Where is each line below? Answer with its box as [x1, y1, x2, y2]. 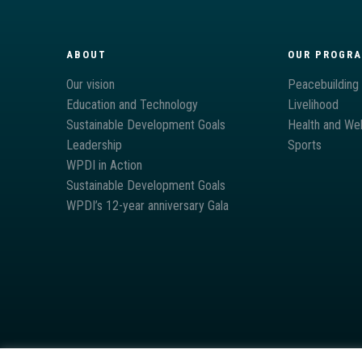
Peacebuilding [287, 76, 359, 92]
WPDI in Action [66, 157, 143, 173]
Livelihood [287, 96, 339, 112]
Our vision [66, 76, 116, 92]
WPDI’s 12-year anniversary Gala [66, 197, 229, 213]
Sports [287, 137, 322, 153]
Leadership [66, 137, 123, 153]
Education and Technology [66, 96, 199, 112]
